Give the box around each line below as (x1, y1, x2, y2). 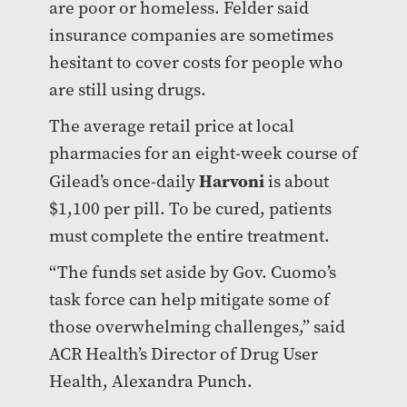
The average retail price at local (48, 114, 294, 138)
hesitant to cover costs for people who (48, 51, 343, 74)
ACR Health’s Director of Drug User (48, 342, 318, 366)
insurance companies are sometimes (48, 24, 333, 47)
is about (263, 170, 329, 194)
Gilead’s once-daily (48, 170, 199, 194)
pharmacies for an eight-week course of (48, 142, 358, 165)
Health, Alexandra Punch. (48, 370, 253, 393)
